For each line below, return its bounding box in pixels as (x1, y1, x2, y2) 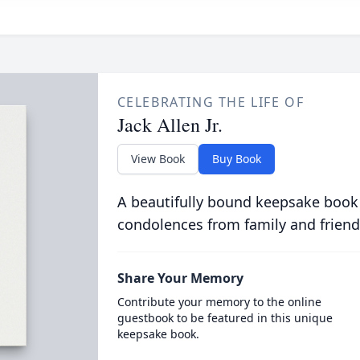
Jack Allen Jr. (117, 112, 223, 137)
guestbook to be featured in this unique (117, 310, 333, 325)
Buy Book (211, 151, 261, 166)
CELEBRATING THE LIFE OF (117, 93, 305, 111)
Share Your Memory (117, 269, 243, 287)
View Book (130, 151, 185, 166)
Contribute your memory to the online (117, 294, 321, 309)
